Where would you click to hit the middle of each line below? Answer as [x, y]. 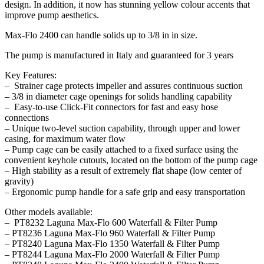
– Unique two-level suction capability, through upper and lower [122, 128]
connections [27, 117]
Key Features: [31, 75]
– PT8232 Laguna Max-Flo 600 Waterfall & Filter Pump [111, 222]
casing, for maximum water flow [65, 138]
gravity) [19, 181]
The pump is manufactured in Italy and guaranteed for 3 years [119, 55]
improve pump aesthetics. [52, 15]
